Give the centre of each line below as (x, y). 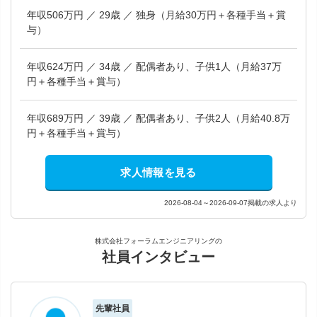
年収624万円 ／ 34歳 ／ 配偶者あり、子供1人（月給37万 (63, 67)
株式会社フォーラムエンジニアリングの (158, 241)
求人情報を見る (158, 172)
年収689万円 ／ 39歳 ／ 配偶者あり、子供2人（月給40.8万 (63, 118)
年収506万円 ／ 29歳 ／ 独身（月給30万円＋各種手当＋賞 (63, 15)
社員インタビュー (158, 257)
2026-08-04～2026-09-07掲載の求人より (231, 203)
